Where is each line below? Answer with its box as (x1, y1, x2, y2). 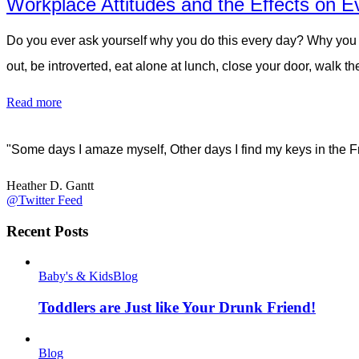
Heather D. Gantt (6, 179, 94, 193)
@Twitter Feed (6, 193, 83, 208)
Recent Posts (6, 222, 88, 240)
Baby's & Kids (38, 269, 113, 284)
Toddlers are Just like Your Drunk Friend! (38, 299, 316, 317)
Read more (6, 95, 62, 110)
